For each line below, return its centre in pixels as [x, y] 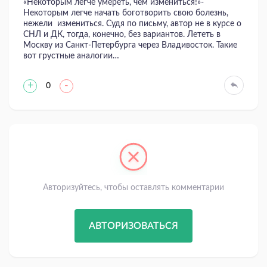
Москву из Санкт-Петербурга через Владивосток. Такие [130, 45]
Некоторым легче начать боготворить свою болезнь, [126, 13]
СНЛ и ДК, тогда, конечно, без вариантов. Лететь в [122, 34]
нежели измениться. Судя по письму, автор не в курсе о [132, 24]
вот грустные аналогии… [71, 56]
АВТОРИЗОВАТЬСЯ [133, 226]
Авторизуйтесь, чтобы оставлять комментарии [133, 187]
